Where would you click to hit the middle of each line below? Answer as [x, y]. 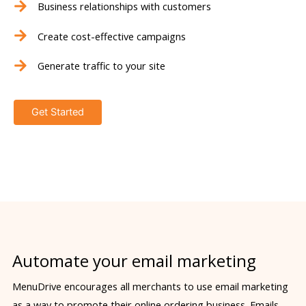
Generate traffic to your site [101, 66]
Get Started [58, 112]
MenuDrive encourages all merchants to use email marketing [150, 287]
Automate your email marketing [134, 261]
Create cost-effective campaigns [111, 36]
